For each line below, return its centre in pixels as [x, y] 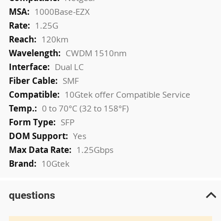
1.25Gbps [95, 149]
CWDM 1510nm [96, 53]
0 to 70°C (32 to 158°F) [85, 108]
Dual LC [69, 67]
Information [31, 8]
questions [32, 195]
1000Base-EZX [62, 11]
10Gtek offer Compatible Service [127, 94]
